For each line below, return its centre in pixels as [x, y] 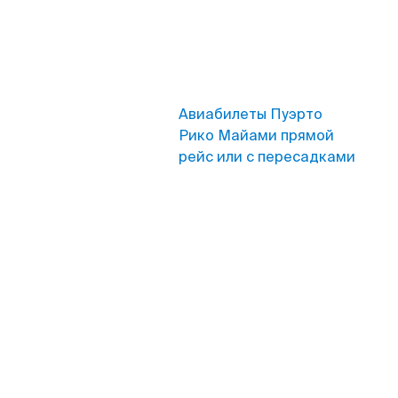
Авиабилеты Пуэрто [251, 114]
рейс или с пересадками [267, 157]
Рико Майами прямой [256, 135]
